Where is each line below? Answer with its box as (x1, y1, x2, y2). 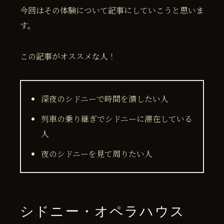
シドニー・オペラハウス (20, 203, 185, 220)
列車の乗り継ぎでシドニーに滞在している (41, 112, 192, 124)
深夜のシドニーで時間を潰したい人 (41, 92, 168, 104)
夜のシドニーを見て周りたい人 (41, 147, 152, 159)
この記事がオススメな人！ (20, 50, 116, 62)
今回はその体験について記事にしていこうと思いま (20, 4, 204, 16)
